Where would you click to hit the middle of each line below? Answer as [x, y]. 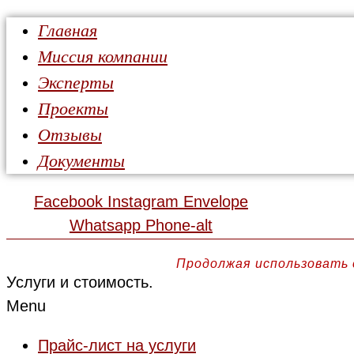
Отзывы [70, 135]
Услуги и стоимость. [80, 282]
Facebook [68, 201]
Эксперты [76, 83]
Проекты [73, 109]
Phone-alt [179, 225]
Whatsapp [105, 225]
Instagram [143, 201]
